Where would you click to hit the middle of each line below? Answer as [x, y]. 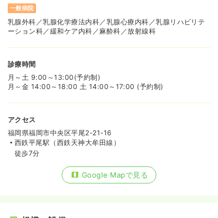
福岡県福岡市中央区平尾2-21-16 [60, 132]
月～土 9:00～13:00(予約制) [54, 77]
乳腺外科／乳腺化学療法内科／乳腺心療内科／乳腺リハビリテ [107, 21]
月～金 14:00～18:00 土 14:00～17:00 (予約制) [86, 86]
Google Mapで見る [115, 175]
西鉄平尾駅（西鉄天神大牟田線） [68, 142]
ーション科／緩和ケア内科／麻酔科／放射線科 [82, 31]
